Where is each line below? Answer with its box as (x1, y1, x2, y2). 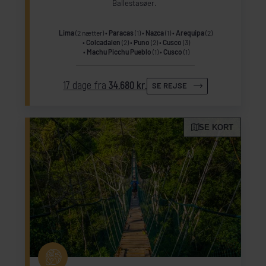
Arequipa (175, 28, 204, 37)
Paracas (108, 28, 134, 37)
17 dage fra (63, 79, 109, 93)
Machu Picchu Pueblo (86, 47, 151, 56)
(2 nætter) (74, 28, 104, 37)
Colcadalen (85, 37, 121, 46)
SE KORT (198, 123, 233, 132)
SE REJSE (152, 81, 188, 91)
